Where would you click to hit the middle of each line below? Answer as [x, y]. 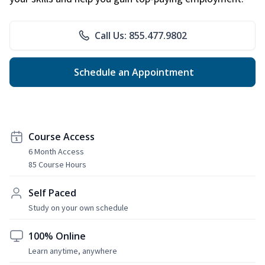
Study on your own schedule [78, 207]
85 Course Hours [57, 164]
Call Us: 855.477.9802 [141, 35]
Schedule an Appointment [132, 72]
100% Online [57, 236]
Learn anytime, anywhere [73, 251]
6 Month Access [56, 151]
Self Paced [52, 193]
